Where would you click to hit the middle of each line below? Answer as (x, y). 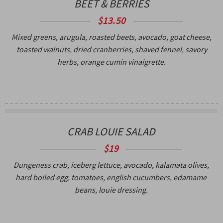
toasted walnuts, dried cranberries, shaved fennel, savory (111, 49)
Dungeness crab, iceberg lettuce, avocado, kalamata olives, (111, 165)
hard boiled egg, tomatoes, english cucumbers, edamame (111, 177)
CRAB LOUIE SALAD (111, 131)
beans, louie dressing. (111, 189)
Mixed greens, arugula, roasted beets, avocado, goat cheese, (111, 37)
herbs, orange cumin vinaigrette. (111, 61)
